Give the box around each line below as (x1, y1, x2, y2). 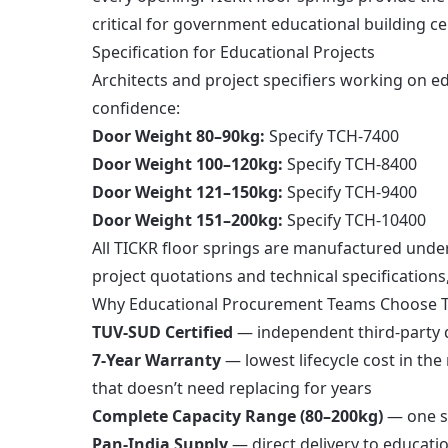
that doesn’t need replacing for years (92, 377, 372, 399)
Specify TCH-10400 (283, 209, 426, 231)
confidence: (92, 97, 180, 119)
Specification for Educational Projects (92, 41, 375, 63)
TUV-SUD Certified (92, 321, 233, 343)
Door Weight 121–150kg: (92, 181, 283, 203)
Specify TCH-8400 (283, 153, 417, 175)
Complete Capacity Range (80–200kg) (92, 405, 383, 427)
